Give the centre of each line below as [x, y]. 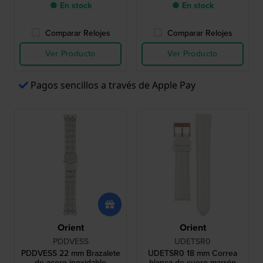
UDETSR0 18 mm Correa [193, 254]
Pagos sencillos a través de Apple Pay [113, 85]
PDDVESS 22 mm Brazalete [70, 254]
